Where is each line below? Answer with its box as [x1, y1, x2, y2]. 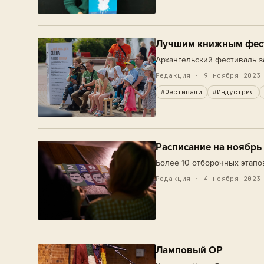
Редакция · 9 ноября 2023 [156, 71, 261, 80]
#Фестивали [161, 88, 202, 96]
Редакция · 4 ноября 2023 [156, 174, 261, 183]
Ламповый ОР [156, 244, 223, 256]
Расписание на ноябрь [156, 141, 262, 153]
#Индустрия [213, 88, 254, 96]
